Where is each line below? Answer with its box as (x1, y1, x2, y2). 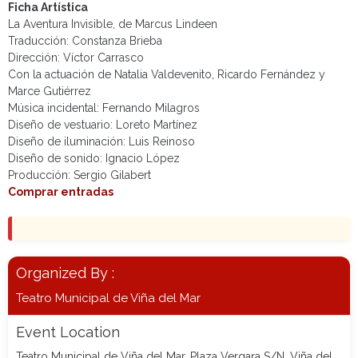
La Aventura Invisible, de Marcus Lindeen (8, 18, 217, 31)
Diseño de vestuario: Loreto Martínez (8, 118, 197, 132)
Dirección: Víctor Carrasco (8, 51, 144, 65)
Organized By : (16, 265, 122, 282)
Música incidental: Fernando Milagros (8, 101, 200, 115)
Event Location (16, 324, 120, 341)
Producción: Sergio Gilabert (8, 169, 151, 182)
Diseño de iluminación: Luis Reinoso (8, 135, 195, 149)
